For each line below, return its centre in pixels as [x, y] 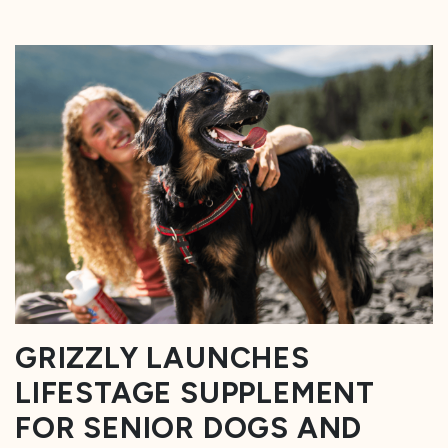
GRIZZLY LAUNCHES [162, 357]
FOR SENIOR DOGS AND [189, 427]
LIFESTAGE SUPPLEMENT [195, 392]
